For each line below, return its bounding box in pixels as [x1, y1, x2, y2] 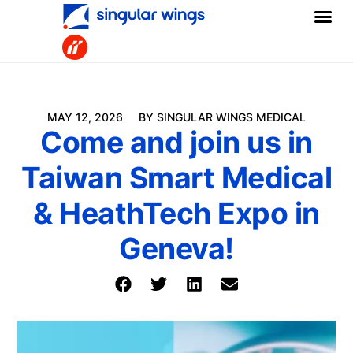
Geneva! [119, 231, 234, 267]
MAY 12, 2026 [47, 110, 123, 124]
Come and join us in [40, 124, 313, 161]
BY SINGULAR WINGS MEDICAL [139, 110, 306, 124]
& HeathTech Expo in [33, 195, 320, 232]
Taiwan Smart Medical [21, 160, 332, 196]
